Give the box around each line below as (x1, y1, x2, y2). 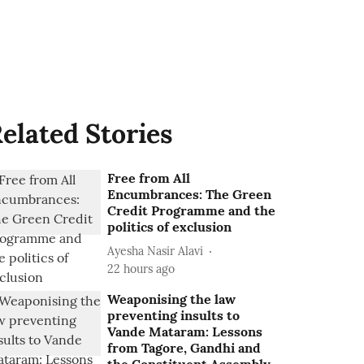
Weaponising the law (107, 291, 236, 307)
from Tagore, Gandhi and (107, 340, 262, 356)
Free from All (107, 170, 191, 186)
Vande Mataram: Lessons (107, 323, 263, 340)
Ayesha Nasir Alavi (107, 243, 204, 258)
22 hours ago (107, 262, 175, 276)
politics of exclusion (107, 219, 232, 235)
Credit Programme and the (107, 202, 276, 219)
